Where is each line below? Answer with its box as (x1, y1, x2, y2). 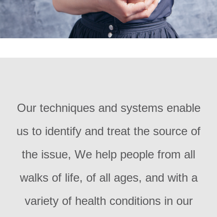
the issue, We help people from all (22, 147, 195, 161)
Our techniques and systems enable (16, 101, 201, 114)
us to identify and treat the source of (16, 124, 201, 138)
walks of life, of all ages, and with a (19, 170, 198, 184)
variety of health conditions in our (24, 194, 193, 207)
